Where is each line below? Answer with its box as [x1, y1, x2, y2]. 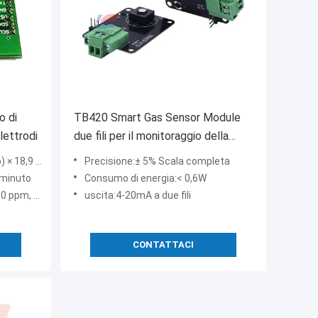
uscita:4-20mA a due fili [84, 190, 191, 202]
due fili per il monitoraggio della [74, 129, 229, 143]
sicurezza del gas [74, 148, 160, 162]
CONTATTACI [133, 239, 194, 251]
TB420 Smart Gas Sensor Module [74, 111, 241, 125]
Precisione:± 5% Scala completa [84, 155, 230, 168]
